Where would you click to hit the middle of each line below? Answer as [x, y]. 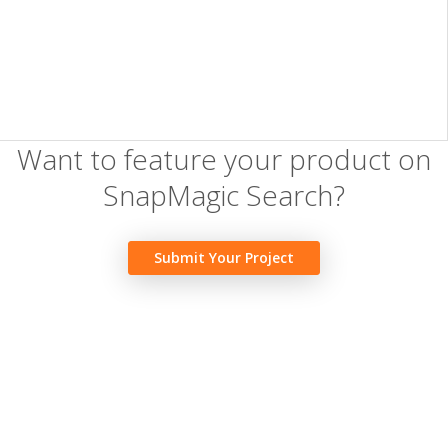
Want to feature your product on [224, 159]
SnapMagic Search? [224, 195]
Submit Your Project [224, 257]
